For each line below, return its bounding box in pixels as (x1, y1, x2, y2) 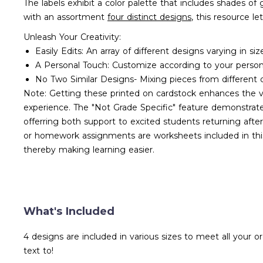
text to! (23, 245, 53, 256)
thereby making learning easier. (23, 144, 154, 155)
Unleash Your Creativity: (23, 32, 121, 42)
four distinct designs (107, 12, 191, 22)
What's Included (23, 205, 114, 218)
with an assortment (23, 12, 107, 22)
